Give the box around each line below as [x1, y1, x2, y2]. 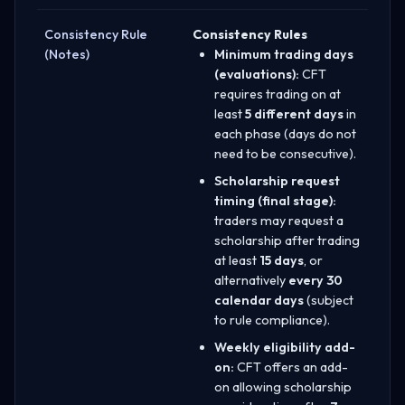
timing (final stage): [214, 192, 336, 209]
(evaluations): [214, 65, 299, 82]
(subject [304, 291, 353, 308]
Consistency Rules [193, 25, 307, 42]
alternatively [214, 271, 288, 288]
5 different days [245, 105, 344, 122]
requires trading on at [214, 85, 341, 102]
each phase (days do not [214, 125, 356, 142]
